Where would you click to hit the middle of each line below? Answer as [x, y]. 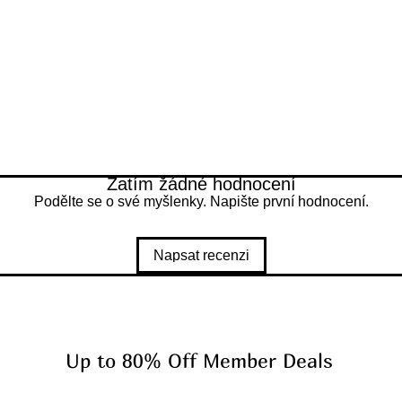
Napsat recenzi [201, 255]
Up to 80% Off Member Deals [199, 360]
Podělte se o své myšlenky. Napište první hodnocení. [201, 201]
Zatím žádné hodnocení [201, 184]
